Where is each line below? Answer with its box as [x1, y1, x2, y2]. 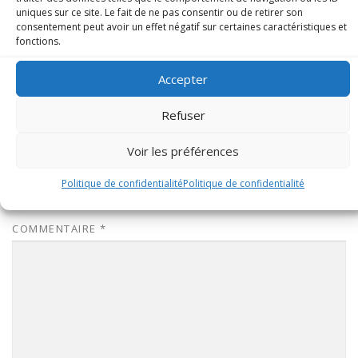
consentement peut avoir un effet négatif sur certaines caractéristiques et [16, 20, 347, 34]
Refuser [161, 106, 205, 123]
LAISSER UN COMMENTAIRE [12, 188, 229, 205]
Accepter [158, 70, 208, 87]
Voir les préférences [127, 142, 239, 159]
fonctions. [16, 34, 61, 48]
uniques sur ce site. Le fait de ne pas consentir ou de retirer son [16, 6, 303, 19]
